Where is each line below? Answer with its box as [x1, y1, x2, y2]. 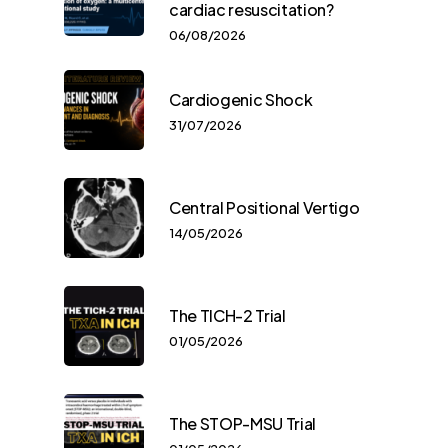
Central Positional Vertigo [169, 197, 360, 219]
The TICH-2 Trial [169, 305, 286, 327]
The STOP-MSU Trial [169, 413, 316, 435]
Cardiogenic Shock [169, 89, 313, 111]
